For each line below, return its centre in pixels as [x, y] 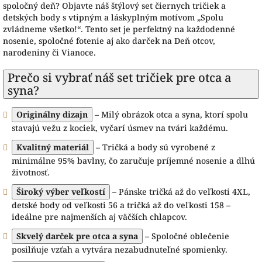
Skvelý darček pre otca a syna [77, 236]
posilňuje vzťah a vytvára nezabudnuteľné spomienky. [120, 249]
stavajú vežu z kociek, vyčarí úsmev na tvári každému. [120, 128]
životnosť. [31, 172]
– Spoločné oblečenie [186, 236]
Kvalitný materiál [53, 147]
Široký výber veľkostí [61, 192]
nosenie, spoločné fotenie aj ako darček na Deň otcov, [109, 41]
